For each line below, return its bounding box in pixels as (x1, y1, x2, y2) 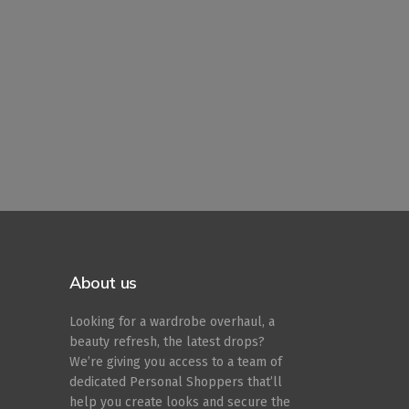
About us (69, 272, 137, 294)
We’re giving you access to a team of (69, 354, 282, 370)
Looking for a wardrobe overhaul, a (69, 314, 275, 330)
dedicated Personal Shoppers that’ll (69, 374, 282, 390)
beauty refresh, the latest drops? (69, 334, 265, 350)
